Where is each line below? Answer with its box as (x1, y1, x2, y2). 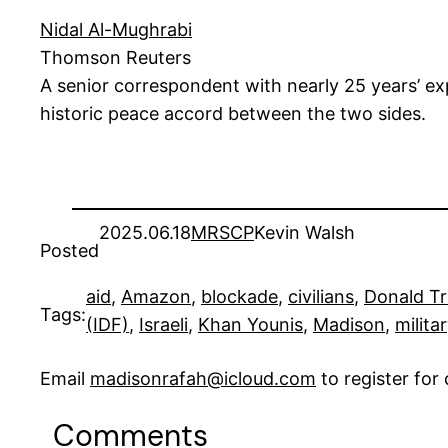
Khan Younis (198, 314, 303, 336)
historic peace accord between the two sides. (40, 103, 426, 125)
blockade (201, 286, 278, 308)
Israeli (139, 314, 188, 336)
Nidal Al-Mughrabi (40, 19, 192, 41)
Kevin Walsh (254, 222, 355, 244)
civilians (288, 286, 354, 308)
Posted (40, 240, 99, 262)
